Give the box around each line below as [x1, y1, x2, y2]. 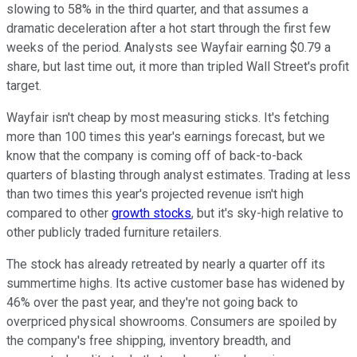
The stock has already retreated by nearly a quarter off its [6, 256, 325, 272]
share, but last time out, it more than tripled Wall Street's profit [6, 58, 349, 74]
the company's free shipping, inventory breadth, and [6, 332, 291, 348]
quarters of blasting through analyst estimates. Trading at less [6, 167, 351, 182]
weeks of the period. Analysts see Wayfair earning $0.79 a [6, 39, 331, 55]
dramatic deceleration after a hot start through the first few [6, 20, 331, 36]
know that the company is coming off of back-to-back [6, 147, 303, 163]
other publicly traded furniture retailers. [6, 224, 225, 240]
